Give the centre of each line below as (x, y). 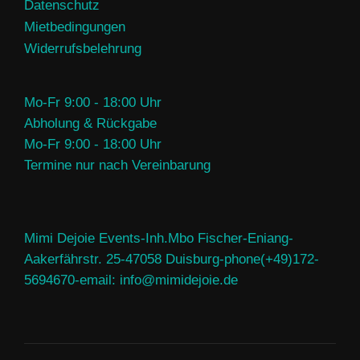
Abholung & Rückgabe (90, 124)
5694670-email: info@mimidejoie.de (131, 280)
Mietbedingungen (75, 27)
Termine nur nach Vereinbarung (117, 166)
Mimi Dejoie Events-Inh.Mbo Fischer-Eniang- (159, 239)
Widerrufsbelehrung (83, 49)
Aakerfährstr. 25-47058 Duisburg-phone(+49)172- (172, 260)
